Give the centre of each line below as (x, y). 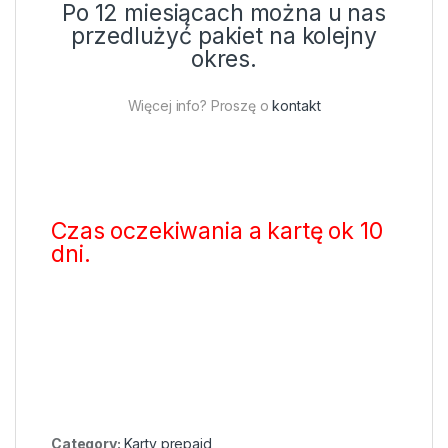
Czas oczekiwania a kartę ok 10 (217, 230)
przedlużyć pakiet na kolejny (224, 35)
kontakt (296, 105)
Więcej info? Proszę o (200, 105)
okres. (224, 58)
